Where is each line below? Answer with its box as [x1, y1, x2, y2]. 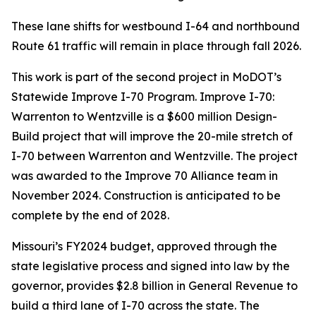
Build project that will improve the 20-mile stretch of [11, 129, 293, 143]
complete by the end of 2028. [11, 208, 169, 222]
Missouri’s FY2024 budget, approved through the [11, 239, 277, 253]
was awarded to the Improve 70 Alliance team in [11, 169, 278, 183]
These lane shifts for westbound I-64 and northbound [11, 19, 300, 33]
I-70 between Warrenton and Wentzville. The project [11, 149, 298, 163]
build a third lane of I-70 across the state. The [11, 298, 260, 312]
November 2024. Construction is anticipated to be [11, 188, 281, 202]
